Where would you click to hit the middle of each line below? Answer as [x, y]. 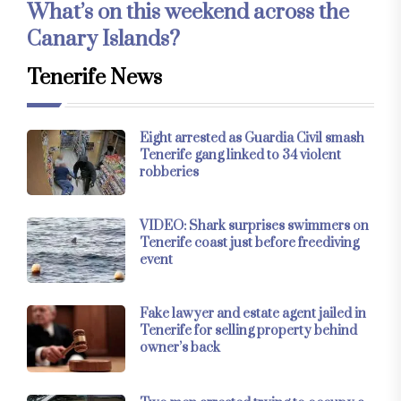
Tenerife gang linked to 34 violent [240, 155]
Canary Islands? [103, 39]
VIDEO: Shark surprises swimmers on [254, 226]
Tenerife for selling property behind [248, 330]
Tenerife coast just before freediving [249, 243]
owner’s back [180, 347]
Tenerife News [94, 77]
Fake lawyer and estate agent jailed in [253, 313]
